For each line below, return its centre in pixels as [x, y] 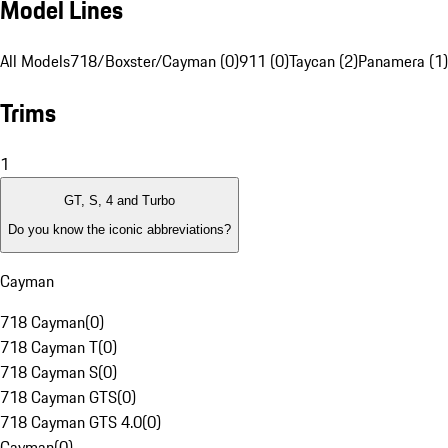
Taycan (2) [323, 61]
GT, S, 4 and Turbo [119, 201]
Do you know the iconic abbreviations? [119, 229]
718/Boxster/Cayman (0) [154, 61]
